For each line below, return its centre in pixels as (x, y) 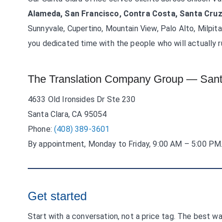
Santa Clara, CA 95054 (67, 114)
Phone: (41, 129)
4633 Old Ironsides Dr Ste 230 (82, 99)
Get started (57, 196)
